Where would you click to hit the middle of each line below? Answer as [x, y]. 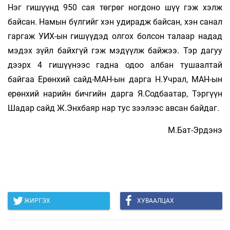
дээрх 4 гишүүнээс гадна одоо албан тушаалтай [115, 65]
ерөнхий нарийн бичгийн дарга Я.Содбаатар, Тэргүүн [115, 93]
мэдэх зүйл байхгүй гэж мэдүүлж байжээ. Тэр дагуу [115, 50]
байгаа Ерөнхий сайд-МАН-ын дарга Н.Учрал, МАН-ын [115, 79]
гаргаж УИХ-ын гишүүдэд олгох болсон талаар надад [115, 36]
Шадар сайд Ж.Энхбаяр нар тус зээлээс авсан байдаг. [113, 108]
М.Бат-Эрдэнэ [195, 130]
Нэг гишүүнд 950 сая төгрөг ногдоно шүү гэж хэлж [115, 7]
